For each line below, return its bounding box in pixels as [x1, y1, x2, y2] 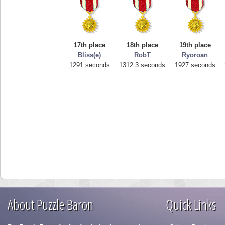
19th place [179, 41, 211, 49]
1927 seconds [175, 61, 215, 69]
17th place [74, 41, 105, 49]
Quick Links [166, 195, 216, 214]
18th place [127, 41, 158, 49]
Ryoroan [182, 51, 208, 59]
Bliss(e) [78, 51, 101, 59]
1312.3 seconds [119, 61, 166, 69]
